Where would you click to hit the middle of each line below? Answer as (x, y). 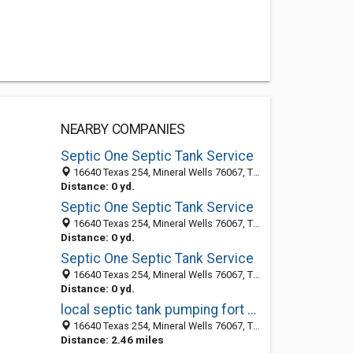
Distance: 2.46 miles (112, 340)
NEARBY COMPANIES (123, 129)
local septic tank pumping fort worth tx (251, 310)
